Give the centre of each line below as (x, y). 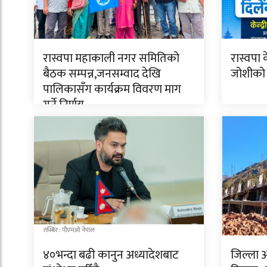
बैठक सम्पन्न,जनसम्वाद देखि (102, 74)
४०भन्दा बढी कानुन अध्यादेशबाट (111, 255)
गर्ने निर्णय (63, 105)
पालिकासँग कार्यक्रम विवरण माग (112, 89)
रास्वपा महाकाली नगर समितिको (111, 58)
